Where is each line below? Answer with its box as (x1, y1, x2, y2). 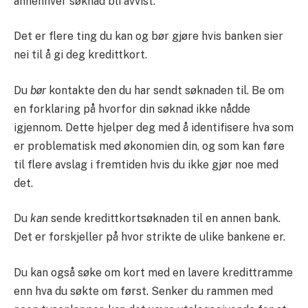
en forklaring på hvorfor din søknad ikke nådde (14, 102, 250, 115)
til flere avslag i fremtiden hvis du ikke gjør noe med (14, 157, 278, 171)
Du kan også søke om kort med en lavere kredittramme (14, 265, 293, 279)
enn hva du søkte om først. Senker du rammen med (14, 284, 273, 298)
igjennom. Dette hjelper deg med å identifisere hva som (14, 120, 294, 134)
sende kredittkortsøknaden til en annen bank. (48, 212, 280, 225)
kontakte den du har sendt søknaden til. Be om (46, 83, 284, 97)
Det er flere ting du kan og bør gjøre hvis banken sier (14, 30, 283, 43)
